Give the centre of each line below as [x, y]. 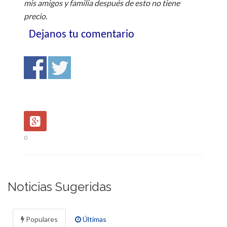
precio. [35, 16]
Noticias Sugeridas [60, 186]
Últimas [94, 219]
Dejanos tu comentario [81, 34]
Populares [41, 219]
